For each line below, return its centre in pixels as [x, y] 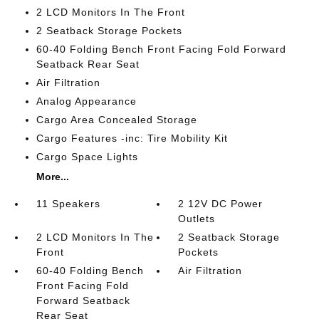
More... [52, 177]
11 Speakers [68, 204]
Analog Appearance [86, 101]
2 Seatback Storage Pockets [109, 31]
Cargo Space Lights [87, 157]
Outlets [197, 219]
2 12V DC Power [221, 204]
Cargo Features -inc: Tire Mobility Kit [132, 138]
